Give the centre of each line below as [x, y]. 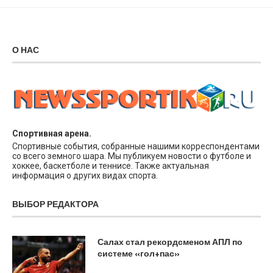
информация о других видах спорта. [85, 175]
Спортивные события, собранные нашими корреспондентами [136, 146]
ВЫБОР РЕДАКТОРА [55, 204]
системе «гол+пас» [139, 253]
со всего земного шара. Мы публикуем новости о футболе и [132, 156]
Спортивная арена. [52, 133]
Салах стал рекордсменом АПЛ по [170, 242]
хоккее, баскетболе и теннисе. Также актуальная [111, 166]
